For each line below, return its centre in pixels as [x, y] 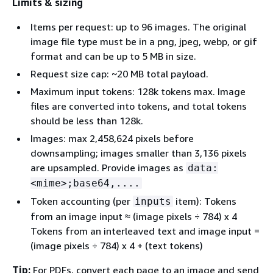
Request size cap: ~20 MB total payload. [119, 73]
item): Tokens [205, 201]
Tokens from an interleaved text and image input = [145, 231]
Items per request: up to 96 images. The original [138, 27]
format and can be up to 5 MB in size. [113, 56]
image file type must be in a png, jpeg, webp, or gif [144, 41]
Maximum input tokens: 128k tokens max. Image [138, 91]
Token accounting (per [82, 201]
